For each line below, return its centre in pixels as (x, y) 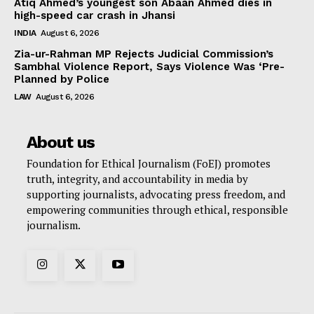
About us (61, 142)
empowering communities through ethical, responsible (157, 209)
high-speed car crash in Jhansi (95, 15)
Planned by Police (62, 79)
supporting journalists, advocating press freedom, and (156, 194)
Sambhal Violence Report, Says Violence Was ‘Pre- (149, 66)
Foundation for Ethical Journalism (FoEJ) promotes (149, 163)
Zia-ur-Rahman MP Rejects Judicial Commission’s (144, 54)
